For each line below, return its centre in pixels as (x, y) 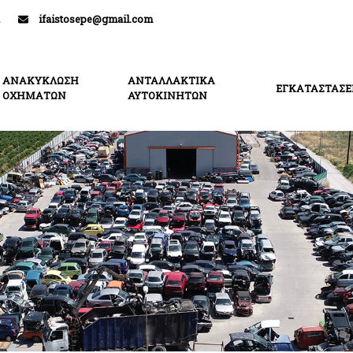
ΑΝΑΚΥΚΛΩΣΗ (41, 80)
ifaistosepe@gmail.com (95, 19)
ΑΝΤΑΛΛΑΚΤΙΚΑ (171, 80)
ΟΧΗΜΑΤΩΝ (35, 95)
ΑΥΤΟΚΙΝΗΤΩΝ (167, 95)
